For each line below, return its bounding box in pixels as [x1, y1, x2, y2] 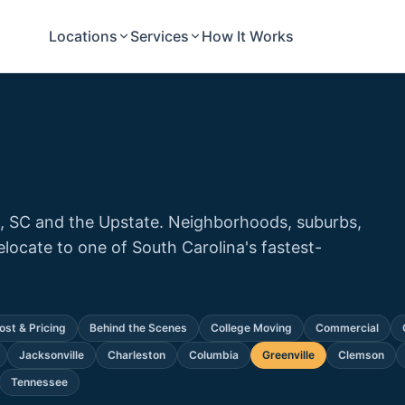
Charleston [108, 348, 165, 362]
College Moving [211, 321, 292, 334]
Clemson [338, 348, 384, 362]
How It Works [202, 26, 295, 45]
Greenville [262, 348, 315, 362]
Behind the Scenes [89, 321, 187, 334]
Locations [49, 26, 118, 45]
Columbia [189, 348, 239, 362]
